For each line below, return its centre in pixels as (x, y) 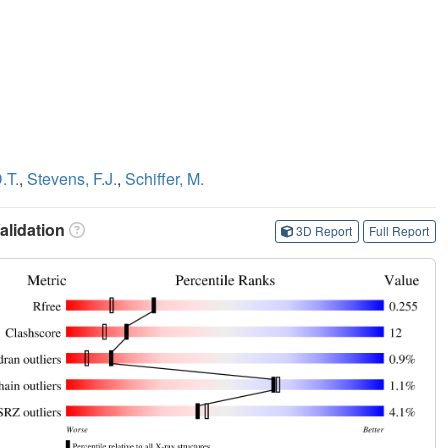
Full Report (399, 231)
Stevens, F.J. (72, 178)
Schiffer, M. (164, 178)
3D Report (324, 231)
